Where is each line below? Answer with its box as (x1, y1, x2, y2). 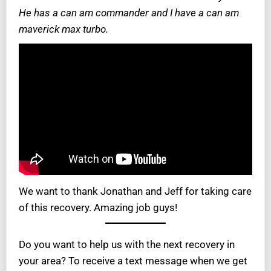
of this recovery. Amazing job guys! (19, 201, 177, 214)
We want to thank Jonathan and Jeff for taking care (19, 185, 252, 198)
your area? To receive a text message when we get (19, 255, 247, 267)
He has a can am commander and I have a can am (19, 7, 239, 19)
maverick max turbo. (19, 23, 111, 36)
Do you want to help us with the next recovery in (19, 238, 235, 251)
